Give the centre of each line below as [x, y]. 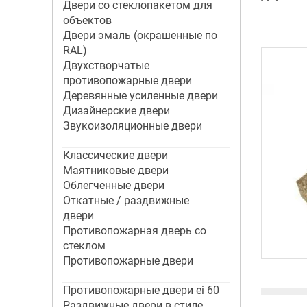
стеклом [84, 246]
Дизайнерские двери [116, 111]
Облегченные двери [113, 185]
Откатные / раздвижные [126, 200]
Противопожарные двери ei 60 [141, 290]
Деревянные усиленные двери [140, 96]
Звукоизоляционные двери [132, 126]
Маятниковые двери [115, 170]
